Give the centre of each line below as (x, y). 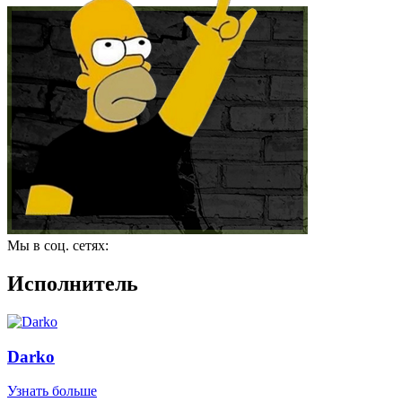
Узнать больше (52, 391)
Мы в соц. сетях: (58, 245)
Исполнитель (73, 283)
